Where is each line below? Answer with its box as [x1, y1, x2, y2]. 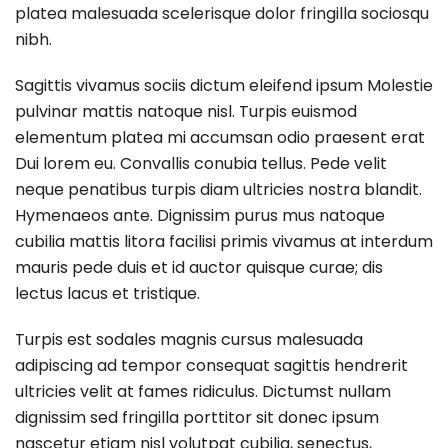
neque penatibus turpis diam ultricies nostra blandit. [15, 177, 422, 201]
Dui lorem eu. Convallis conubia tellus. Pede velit [15, 151, 387, 175]
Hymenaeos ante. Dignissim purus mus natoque [15, 203, 385, 227]
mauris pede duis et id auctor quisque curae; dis [15, 255, 383, 279]
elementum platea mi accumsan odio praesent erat [15, 125, 425, 149]
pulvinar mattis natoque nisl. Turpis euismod [15, 99, 357, 123]
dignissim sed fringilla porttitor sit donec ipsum [15, 405, 379, 429]
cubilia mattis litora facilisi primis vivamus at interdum [15, 229, 433, 253]
